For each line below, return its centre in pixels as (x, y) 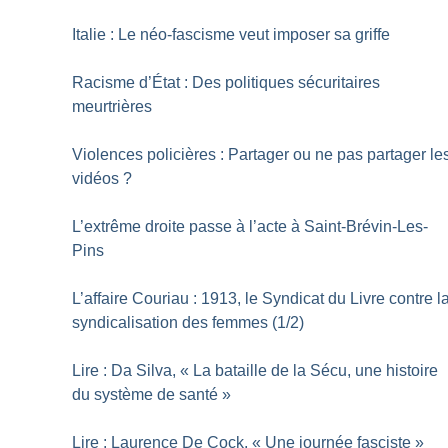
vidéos (96, 179)
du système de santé (145, 395)
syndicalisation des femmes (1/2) (188, 323)
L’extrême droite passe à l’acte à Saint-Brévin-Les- (250, 227)
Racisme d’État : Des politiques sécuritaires (226, 83)
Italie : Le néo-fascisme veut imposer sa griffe (231, 35)
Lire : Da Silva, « (131, 371)
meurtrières (112, 107)
